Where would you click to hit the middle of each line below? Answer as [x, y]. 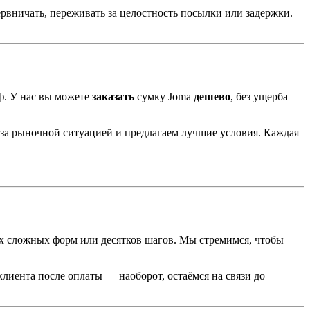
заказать [113, 97]
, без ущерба [259, 97]
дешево [212, 97]
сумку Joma [164, 97]
